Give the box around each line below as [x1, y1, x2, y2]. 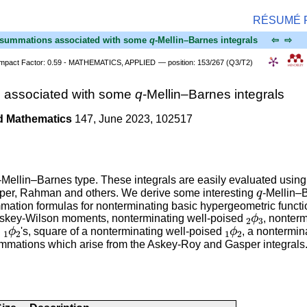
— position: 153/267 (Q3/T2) [158, 58, 257, 66]
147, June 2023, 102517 [71, 112, 193, 125]
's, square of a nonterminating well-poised [21, 225, 225, 238]
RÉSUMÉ [253, 14, 302, 27]
